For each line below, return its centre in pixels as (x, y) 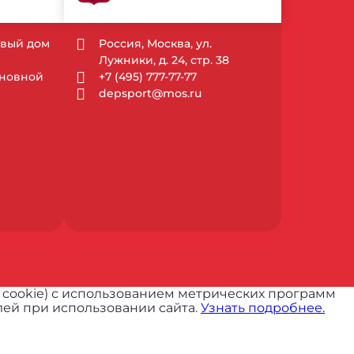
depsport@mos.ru (151, 93)
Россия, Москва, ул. (156, 43)
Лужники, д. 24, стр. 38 (164, 60)
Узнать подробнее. (263, 308)
